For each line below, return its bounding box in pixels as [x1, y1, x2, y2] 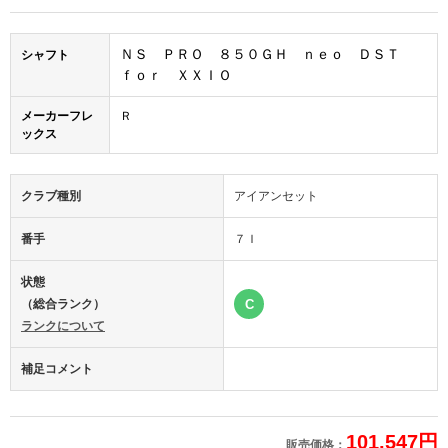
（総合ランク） [21, 296, 105, 311]
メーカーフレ [21, 108, 93, 123]
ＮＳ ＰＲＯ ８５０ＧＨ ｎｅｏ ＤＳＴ [120, 45, 414, 62]
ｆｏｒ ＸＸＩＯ [120, 66, 232, 83]
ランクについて [21, 318, 105, 333]
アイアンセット [234, 188, 318, 203]
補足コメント [21, 361, 93, 376]
